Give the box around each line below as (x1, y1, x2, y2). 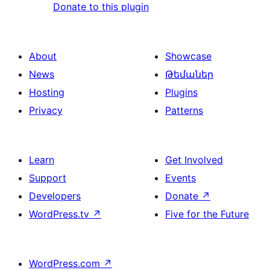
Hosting (29, 86, 64, 98)
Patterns (165, 104, 203, 116)
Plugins (165, 86, 198, 98)
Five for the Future (165, 207, 249, 220)
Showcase (165, 49, 212, 62)
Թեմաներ (165, 67, 213, 80)
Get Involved (165, 153, 223, 166)
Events (165, 171, 196, 184)
